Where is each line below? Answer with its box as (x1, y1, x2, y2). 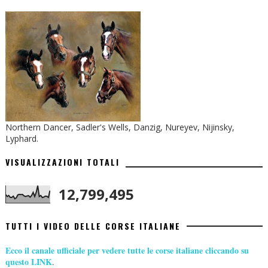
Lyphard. (5, 133, 38, 145)
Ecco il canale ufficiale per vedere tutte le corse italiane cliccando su (5, 244, 249, 257)
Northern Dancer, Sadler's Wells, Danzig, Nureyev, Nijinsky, (5, 121, 234, 133)
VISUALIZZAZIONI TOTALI (5, 156, 120, 169)
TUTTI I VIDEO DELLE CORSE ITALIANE (5, 220, 181, 233)
